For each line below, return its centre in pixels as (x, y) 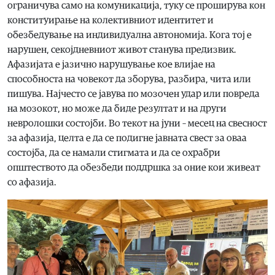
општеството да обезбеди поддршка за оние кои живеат (134, 167)
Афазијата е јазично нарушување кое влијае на (111, 64)
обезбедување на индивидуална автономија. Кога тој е (130, 35)
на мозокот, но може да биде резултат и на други (117, 108)
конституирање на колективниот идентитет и (110, 20)
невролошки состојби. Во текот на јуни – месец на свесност (137, 123)
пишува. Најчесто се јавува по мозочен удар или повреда (134, 94)
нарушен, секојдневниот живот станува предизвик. (122, 49)
